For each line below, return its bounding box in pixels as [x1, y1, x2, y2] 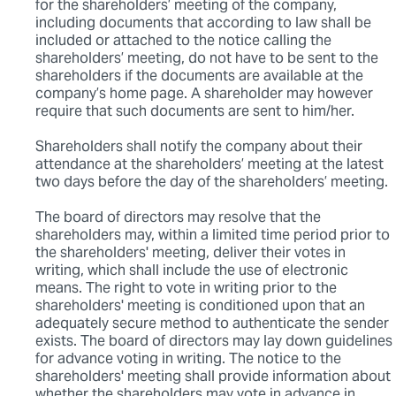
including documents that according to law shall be [35, 9, 371, 39]
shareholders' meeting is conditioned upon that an [35, 292, 365, 322]
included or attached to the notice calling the [35, 27, 331, 57]
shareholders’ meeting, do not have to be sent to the [35, 44, 378, 74]
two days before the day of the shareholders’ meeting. [35, 168, 388, 198]
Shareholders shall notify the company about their [35, 133, 362, 163]
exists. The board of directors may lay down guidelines [35, 327, 392, 357]
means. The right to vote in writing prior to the [35, 274, 337, 304]
